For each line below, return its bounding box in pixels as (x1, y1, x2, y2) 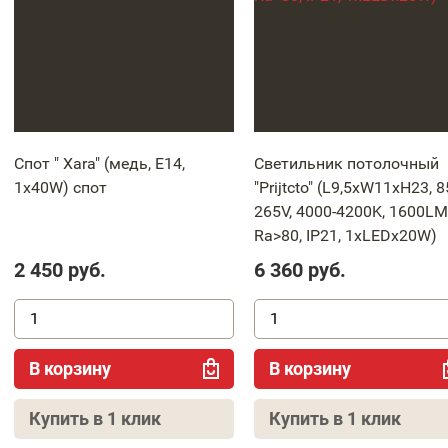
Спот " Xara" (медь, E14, (14, 154, 185, 173)
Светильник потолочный (254, 154, 439, 173)
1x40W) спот (14, 178, 107, 197)
